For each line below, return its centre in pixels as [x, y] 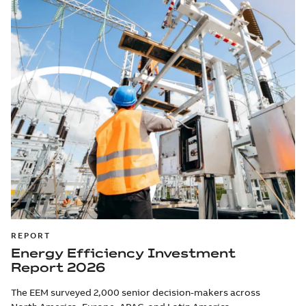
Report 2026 [58, 267]
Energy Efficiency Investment [123, 253]
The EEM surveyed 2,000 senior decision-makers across [136, 292]
